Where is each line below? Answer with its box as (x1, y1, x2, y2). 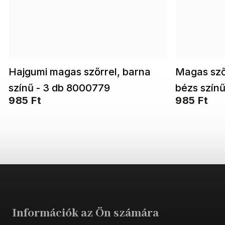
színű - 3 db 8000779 (9, 82, 110, 94)
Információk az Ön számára (13, 206, 159, 221)
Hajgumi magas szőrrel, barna (9, 66, 151, 78)
